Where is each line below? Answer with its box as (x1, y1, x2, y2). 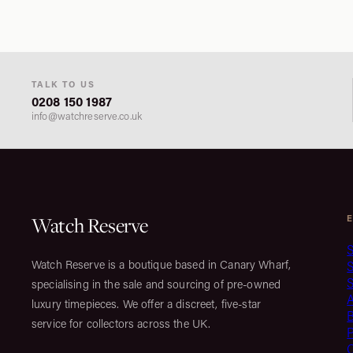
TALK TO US (32, 78, 95, 90)
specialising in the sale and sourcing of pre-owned (32, 277, 281, 292)
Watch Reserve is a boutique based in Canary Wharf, (32, 257, 292, 272)
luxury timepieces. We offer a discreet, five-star (32, 296, 262, 311)
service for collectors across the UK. (32, 316, 211, 331)
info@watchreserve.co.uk (32, 110, 142, 122)
